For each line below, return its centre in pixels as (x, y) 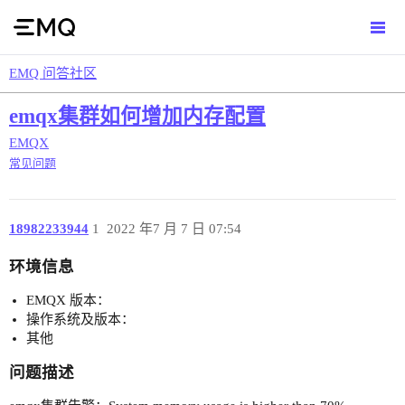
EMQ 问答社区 (53, 73)
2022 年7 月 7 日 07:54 (174, 229)
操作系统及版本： (80, 320)
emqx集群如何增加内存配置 (137, 117)
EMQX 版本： (68, 301)
